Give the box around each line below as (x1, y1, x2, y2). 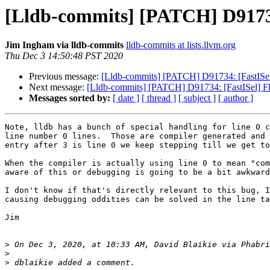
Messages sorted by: (29, 93, 110, 104)
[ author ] (218, 93, 253, 104)
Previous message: (29, 71, 101, 82)
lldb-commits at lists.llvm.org (126, 40, 236, 51)
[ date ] (113, 93, 139, 104)
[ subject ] (178, 93, 216, 104)
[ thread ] (142, 93, 176, 104)
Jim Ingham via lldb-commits (5, 40, 124, 51)
